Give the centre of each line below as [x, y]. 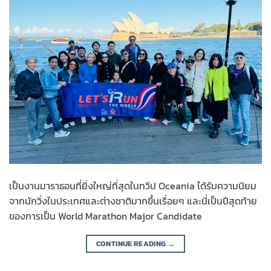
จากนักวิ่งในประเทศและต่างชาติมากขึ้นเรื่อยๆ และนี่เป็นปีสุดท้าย [133, 201]
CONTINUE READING [132, 243]
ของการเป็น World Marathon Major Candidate [106, 216]
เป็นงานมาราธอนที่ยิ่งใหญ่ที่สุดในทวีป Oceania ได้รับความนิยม [133, 185]
